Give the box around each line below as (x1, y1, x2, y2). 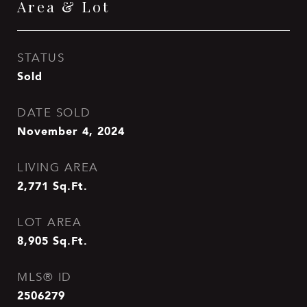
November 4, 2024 (17, 122, 125, 140)
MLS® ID (17, 270, 72, 284)
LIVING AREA (17, 160, 99, 175)
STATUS (17, 51, 64, 65)
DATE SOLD (17, 106, 91, 120)
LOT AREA (17, 215, 82, 230)
